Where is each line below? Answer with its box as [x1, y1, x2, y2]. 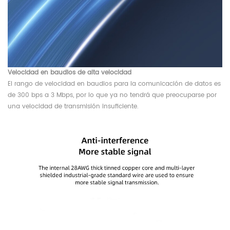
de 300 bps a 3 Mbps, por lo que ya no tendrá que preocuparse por [8, 90, 217, 100]
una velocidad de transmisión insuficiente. [8, 101, 139, 111]
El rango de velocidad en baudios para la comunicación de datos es [8, 79, 221, 89]
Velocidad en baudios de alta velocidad [8, 67, 131, 78]
